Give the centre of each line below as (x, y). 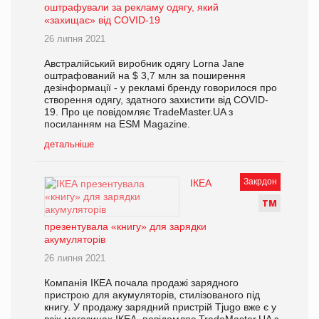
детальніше (69, 145)
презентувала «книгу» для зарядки (125, 227)
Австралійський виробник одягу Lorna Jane (144, 64)
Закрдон (260, 182)
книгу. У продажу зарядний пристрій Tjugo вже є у (160, 307)
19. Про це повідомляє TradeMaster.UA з (138, 112)
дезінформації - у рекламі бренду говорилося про (161, 88)
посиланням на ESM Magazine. (117, 124)
